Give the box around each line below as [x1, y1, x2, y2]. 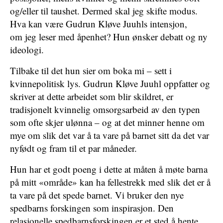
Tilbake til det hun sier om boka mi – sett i [10, 64, 172, 77]
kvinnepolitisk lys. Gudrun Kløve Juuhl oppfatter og [10, 77, 210, 90]
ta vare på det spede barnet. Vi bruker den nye [10, 189, 184, 201]
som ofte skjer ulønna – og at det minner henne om [10, 116, 205, 128]
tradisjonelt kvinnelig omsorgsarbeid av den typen [10, 103, 200, 115]
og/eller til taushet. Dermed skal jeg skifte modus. [10, 4, 198, 17]
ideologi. [10, 43, 44, 56]
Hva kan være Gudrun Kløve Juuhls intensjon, [10, 17, 187, 30]
